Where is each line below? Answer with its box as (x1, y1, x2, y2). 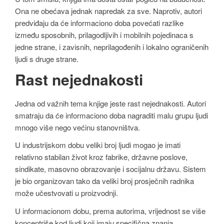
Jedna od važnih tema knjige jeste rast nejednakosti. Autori (15, 97, 206, 108)
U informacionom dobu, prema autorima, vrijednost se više (15, 205, 205, 216)
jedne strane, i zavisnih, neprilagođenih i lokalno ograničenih (15, 41, 208, 52)
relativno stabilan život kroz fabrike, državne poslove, (15, 151, 187, 162)
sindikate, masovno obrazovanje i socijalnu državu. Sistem (15, 163, 206, 174)
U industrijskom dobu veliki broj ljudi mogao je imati (15, 139, 180, 150)
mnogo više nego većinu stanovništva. (15, 121, 140, 132)
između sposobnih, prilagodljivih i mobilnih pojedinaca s (15, 29, 193, 40)
